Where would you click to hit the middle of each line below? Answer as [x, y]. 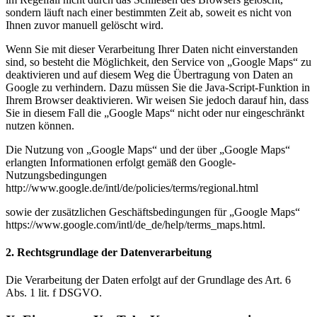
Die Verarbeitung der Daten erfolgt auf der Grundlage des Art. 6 [148, 280]
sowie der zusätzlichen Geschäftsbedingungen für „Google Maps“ [153, 212]
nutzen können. [40, 125]
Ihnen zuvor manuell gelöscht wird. [85, 25]
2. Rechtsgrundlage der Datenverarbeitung [109, 253]
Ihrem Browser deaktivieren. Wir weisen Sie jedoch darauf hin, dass [157, 100]
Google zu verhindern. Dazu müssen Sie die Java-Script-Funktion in [158, 87]
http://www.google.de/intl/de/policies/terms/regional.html [132, 188]
